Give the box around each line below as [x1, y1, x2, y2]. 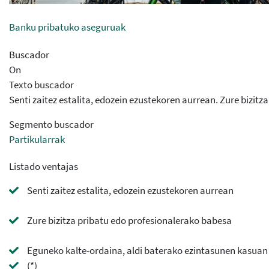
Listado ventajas [9, 160, 78, 174]
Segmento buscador [9, 117, 94, 131]
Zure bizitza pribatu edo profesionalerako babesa [27, 214, 232, 228]
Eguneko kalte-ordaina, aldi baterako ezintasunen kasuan [27, 244, 268, 258]
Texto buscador [9, 77, 74, 91]
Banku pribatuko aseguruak [9, 20, 125, 34]
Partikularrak [9, 132, 65, 146]
